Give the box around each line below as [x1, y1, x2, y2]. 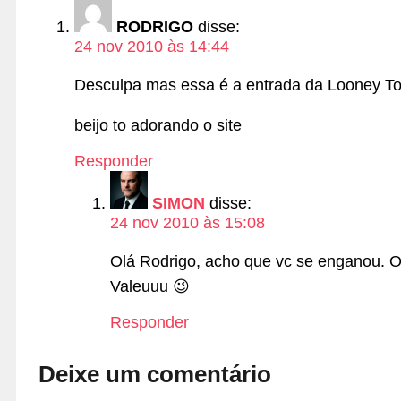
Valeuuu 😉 [110, 277, 190, 295]
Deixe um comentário [38, 361, 271, 388]
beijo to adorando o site [74, 116, 242, 135]
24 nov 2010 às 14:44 [74, 37, 229, 55]
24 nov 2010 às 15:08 [110, 214, 265, 233]
